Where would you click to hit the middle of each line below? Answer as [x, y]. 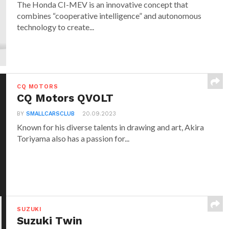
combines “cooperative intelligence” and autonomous [109, 16]
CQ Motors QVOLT [65, 98]
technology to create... [56, 27]
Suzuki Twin [50, 221]
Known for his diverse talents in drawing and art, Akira [111, 127]
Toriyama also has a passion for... [73, 139]
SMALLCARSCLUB [51, 114]
